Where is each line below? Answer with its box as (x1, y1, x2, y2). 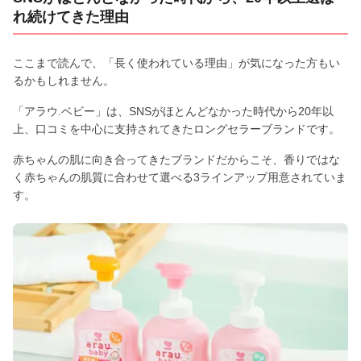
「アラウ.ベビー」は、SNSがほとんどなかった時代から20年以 (13, 104, 334, 118)
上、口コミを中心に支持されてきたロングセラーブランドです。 (13, 122, 340, 135)
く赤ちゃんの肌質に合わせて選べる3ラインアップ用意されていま (13, 170, 346, 184)
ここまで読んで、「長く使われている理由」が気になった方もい (13, 56, 340, 69)
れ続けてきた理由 (13, 8, 129, 25)
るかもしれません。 (13, 73, 114, 87)
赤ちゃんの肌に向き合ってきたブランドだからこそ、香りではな (13, 152, 340, 166)
